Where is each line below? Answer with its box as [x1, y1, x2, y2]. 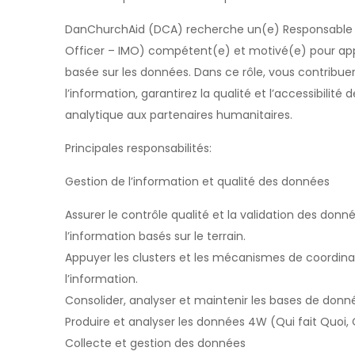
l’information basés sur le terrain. [65, 228, 246, 244]
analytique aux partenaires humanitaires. [65, 107, 292, 123]
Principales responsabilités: [65, 140, 212, 156]
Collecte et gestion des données [65, 335, 246, 351]
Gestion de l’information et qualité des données [65, 174, 330, 189]
